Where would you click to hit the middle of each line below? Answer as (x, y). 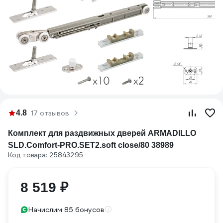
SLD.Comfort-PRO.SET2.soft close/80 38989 (91, 145)
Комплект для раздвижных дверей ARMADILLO (102, 133)
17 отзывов (50, 113)
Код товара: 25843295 (46, 155)
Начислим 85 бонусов (66, 210)
